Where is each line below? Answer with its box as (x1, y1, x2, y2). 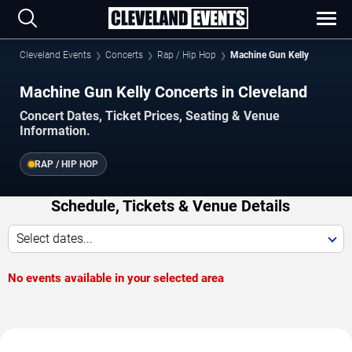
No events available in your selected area (8, 271, 224, 286)
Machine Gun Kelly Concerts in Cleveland (20, 82, 307, 101)
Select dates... (16, 231, 93, 247)
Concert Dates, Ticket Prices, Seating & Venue (20, 108, 280, 124)
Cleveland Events (20, 49, 91, 60)
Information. (20, 123, 90, 139)
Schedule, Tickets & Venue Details (50, 196, 290, 216)
